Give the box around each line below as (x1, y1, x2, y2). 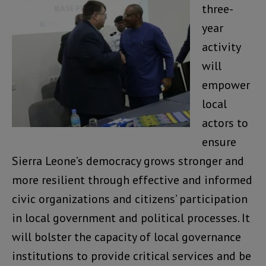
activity (202, 39, 240, 55)
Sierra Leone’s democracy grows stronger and (12, 153, 244, 169)
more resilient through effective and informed (12, 172, 252, 188)
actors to (202, 115, 248, 131)
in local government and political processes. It (12, 210, 250, 226)
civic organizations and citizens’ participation (12, 191, 248, 207)
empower (202, 77, 250, 93)
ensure (202, 134, 236, 150)
